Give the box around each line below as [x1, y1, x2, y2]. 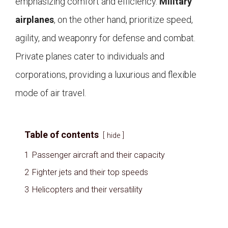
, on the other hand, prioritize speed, [54, 14, 193, 25]
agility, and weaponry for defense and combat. [15, 33, 195, 44]
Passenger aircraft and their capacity [32, 150, 165, 160]
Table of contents [24, 129, 99, 140]
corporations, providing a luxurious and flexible [15, 69, 196, 80]
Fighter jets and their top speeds [32, 167, 148, 178]
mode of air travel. [15, 88, 86, 99]
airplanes [15, 14, 54, 25]
